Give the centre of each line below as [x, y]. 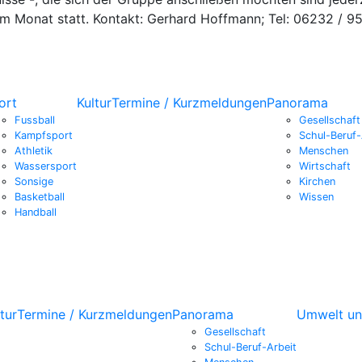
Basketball [40, 196]
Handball [36, 212]
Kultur [94, 102]
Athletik [34, 150]
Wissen [316, 196]
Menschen [324, 150]
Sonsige [34, 181]
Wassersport [46, 166]
